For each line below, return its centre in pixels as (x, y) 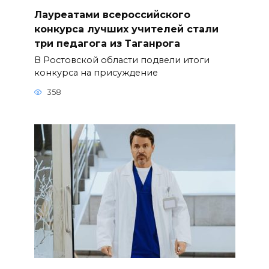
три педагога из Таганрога (107, 43)
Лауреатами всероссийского (112, 14)
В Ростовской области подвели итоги (122, 60)
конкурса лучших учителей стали (126, 29)
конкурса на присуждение (96, 73)
